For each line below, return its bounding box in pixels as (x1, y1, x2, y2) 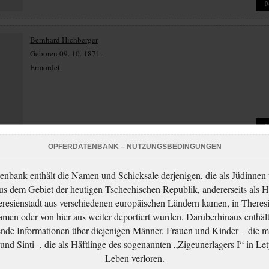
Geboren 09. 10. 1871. (30, 48, 102, 59)
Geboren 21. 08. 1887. (30, 172, 102, 183)
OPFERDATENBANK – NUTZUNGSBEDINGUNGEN (47, 142, 222, 151)
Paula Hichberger (30, 158, 86, 169)
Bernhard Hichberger (30, 34, 98, 45)
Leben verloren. (104, 251, 165, 264)
